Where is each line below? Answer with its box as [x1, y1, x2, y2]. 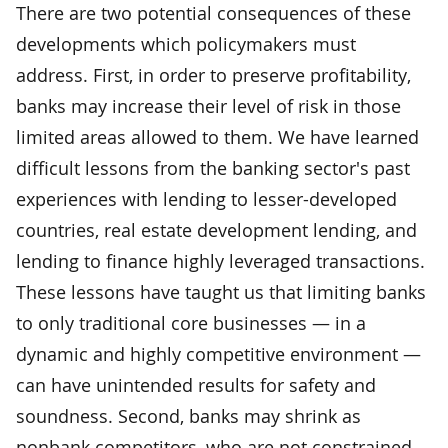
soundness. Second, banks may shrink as [16, 403, 361, 428]
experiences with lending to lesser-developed [16, 186, 397, 211]
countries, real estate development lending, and [16, 217, 417, 242]
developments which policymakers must [16, 31, 356, 56]
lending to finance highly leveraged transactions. [16, 248, 425, 273]
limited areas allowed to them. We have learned [16, 124, 419, 149]
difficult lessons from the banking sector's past [16, 155, 410, 180]
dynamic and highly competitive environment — [16, 341, 421, 366]
